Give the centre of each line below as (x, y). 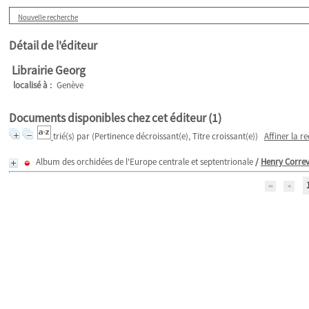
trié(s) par (72, 136)
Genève (70, 85)
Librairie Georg (49, 70)
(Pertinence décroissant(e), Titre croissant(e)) (175, 136)
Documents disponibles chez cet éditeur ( (110, 118)
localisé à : (32, 85)
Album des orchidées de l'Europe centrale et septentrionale (144, 162)
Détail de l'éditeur (53, 46)
